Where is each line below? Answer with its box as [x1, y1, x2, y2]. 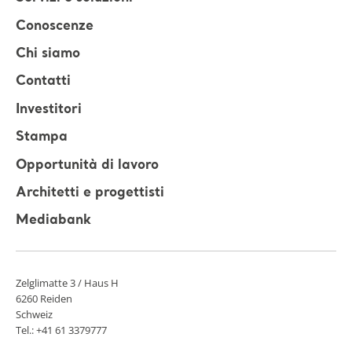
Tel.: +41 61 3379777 [16, 322, 107, 337]
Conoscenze [16, 20, 93, 34]
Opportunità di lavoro [16, 158, 159, 172]
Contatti [16, 75, 71, 89]
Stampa [16, 130, 68, 145]
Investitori [16, 103, 82, 117]
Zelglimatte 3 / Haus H [16, 275, 119, 290]
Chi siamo [16, 47, 80, 61]
